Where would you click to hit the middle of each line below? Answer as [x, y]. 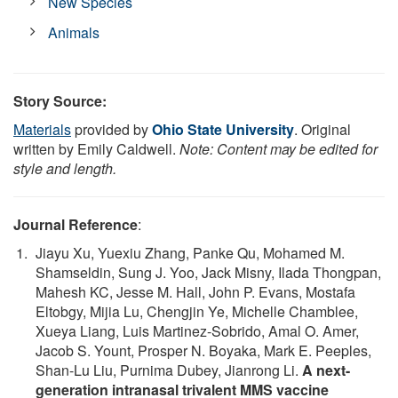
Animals [74, 32]
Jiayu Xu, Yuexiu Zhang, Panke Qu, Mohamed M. [190, 252]
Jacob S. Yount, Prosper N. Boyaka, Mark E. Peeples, [203, 350]
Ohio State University [223, 129]
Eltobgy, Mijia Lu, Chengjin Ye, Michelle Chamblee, [197, 311]
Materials [42, 129]
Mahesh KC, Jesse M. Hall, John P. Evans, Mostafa [195, 291]
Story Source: [60, 100]
